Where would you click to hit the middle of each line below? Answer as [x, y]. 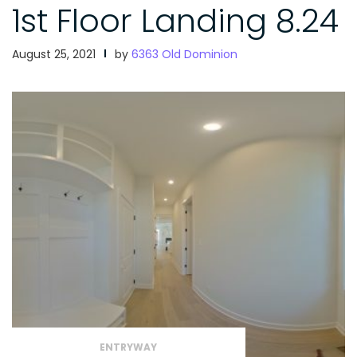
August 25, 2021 [54, 54]
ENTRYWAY [129, 347]
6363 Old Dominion [184, 54]
